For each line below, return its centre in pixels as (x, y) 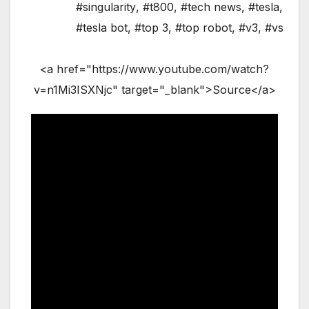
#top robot (203, 27)
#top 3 (151, 27)
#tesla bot (102, 27)
